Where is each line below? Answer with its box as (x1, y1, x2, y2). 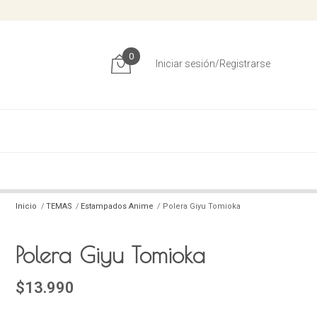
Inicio (16, 202, 38, 212)
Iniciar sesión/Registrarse (155, 58, 270, 70)
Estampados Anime (81, 202, 154, 212)
